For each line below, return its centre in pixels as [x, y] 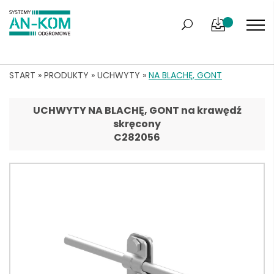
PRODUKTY [66, 75]
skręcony [137, 124]
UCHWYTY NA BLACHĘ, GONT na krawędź [137, 110]
